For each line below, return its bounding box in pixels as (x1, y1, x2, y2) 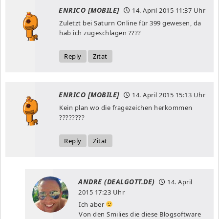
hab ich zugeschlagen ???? (59, 28, 141, 37)
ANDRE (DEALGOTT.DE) (78, 176, 155, 186)
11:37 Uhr (174, 5, 205, 15)
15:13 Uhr (174, 90, 205, 99)
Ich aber (79, 199, 106, 209)
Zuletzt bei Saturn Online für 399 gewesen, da (59, 18, 201, 27)
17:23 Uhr (93, 187, 125, 197)
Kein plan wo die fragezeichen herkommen (59, 103, 193, 112)
